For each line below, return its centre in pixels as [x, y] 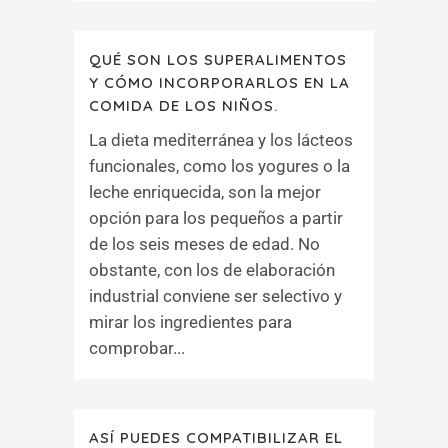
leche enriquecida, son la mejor [205, 192]
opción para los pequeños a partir [216, 218]
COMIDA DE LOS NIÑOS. [183, 105]
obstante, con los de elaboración [212, 270]
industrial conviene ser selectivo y [215, 296]
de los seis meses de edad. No [204, 244]
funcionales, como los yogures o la [219, 166]
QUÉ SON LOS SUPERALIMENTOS [218, 59]
